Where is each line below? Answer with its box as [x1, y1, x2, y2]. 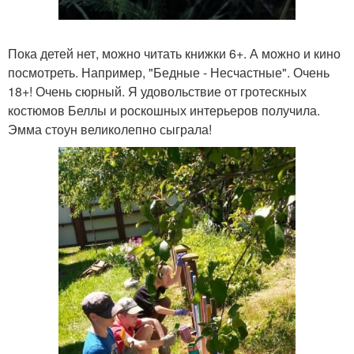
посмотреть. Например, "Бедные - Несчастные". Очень [8, 63, 330, 82]
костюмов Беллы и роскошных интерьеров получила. [8, 101, 320, 120]
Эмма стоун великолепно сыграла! [8, 120, 212, 139]
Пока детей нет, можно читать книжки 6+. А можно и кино [8, 44, 341, 63]
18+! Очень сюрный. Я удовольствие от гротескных [8, 82, 307, 101]
